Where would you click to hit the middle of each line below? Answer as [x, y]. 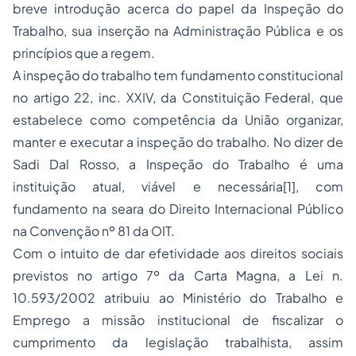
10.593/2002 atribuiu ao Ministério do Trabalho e [178, 298]
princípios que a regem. [84, 53]
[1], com [313, 186]
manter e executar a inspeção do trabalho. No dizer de [178, 142]
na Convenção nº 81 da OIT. [94, 231]
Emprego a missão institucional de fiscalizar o [178, 320]
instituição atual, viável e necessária [148, 186]
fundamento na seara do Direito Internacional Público [178, 209]
